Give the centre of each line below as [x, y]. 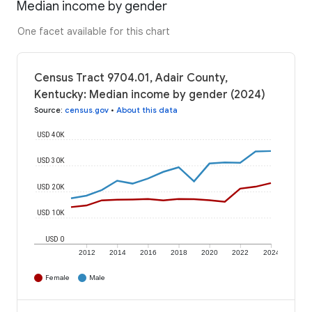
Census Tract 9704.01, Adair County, [131, 78]
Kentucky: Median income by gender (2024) [150, 95]
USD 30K [51, 161]
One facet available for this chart [94, 32]
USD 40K [51, 134]
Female [57, 278]
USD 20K [51, 187]
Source [47, 110]
